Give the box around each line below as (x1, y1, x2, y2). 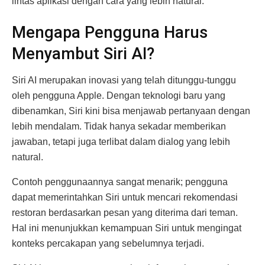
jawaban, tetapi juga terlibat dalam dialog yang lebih (12, 137, 230, 147)
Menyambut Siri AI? (12, 44, 154, 64)
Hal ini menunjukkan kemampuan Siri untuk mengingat (12, 223, 241, 234)
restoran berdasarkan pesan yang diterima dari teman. (12, 208, 238, 218)
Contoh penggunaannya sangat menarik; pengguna (12, 177, 228, 188)
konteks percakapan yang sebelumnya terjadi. (12, 238, 204, 249)
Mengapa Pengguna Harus (12, 23, 208, 43)
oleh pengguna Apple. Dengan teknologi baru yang (12, 91, 225, 101)
